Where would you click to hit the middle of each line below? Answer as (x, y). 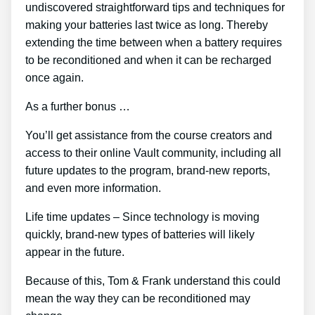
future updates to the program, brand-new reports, (148, 170)
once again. (54, 77)
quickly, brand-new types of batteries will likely (140, 234)
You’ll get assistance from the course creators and (149, 135)
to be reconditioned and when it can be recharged (148, 60)
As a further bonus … (78, 106)
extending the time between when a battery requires (154, 42)
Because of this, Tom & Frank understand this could (153, 281)
